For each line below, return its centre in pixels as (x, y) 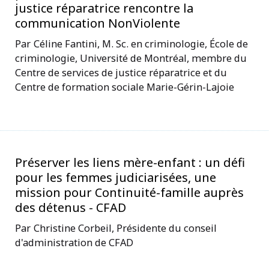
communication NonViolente (98, 23)
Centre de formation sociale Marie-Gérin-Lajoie (125, 86)
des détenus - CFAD (71, 207)
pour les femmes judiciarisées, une (116, 177)
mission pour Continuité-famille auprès (129, 192)
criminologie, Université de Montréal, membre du (131, 58)
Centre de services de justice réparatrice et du (121, 72)
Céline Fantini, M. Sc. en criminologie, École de (141, 43)
